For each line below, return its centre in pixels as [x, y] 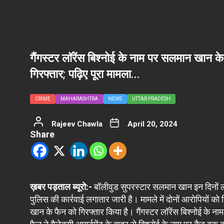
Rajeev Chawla [77, 124]
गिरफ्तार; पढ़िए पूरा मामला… [85, 73]
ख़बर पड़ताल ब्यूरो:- [61, 187]
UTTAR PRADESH [151, 99]
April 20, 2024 [152, 124]
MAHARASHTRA [79, 99]
